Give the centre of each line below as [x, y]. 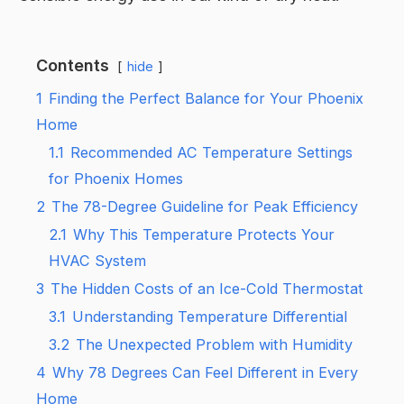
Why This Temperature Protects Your [204, 234]
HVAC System [98, 260]
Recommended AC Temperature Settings [212, 152]
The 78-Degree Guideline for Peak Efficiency [205, 206]
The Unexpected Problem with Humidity [215, 344]
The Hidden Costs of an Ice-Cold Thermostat [207, 288]
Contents [73, 65]
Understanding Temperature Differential [210, 316]
